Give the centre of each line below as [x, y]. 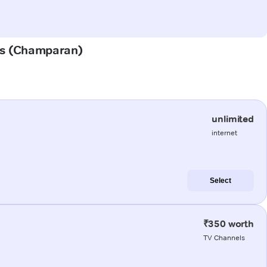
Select [221, 180]
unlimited [233, 119]
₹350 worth [228, 223]
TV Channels [224, 237]
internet [225, 132]
